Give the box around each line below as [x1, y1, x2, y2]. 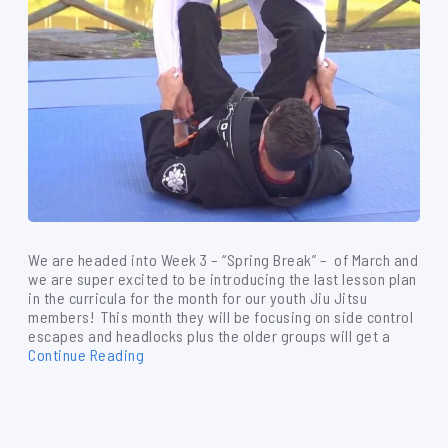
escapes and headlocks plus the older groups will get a [28, 326, 390, 345]
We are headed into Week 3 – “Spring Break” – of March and [28, 250, 418, 269]
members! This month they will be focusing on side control [28, 307, 413, 326]
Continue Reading [28, 345, 144, 364]
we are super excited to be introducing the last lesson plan [28, 269, 417, 288]
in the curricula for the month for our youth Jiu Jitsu [28, 288, 367, 307]
